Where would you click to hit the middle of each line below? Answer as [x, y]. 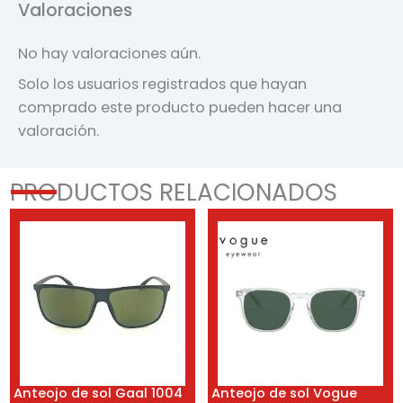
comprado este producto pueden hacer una [180, 108]
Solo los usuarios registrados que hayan [162, 85]
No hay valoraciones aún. [109, 54]
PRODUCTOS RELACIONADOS [174, 192]
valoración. [58, 131]
